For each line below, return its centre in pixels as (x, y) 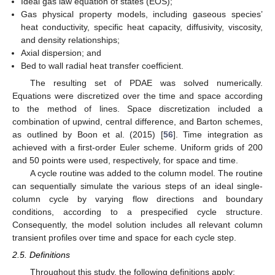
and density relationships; (71, 40)
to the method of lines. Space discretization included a (137, 108)
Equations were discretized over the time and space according (137, 95)
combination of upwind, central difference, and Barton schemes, (137, 121)
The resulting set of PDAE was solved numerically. (146, 83)
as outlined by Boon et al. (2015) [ (88, 134)
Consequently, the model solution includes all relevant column (137, 224)
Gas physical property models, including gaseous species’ (142, 14)
